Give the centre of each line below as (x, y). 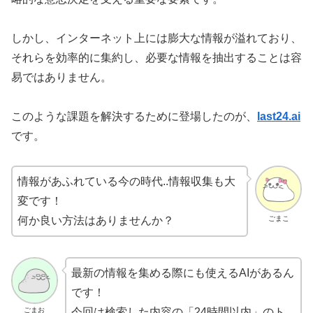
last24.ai (279, 116)
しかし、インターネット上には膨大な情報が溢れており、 (156, 38)
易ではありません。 (61, 77)
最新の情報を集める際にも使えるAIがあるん (182, 273)
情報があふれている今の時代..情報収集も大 (126, 182)
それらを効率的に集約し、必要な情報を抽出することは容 (156, 57)
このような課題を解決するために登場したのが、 (134, 116)
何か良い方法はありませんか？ (96, 221)
